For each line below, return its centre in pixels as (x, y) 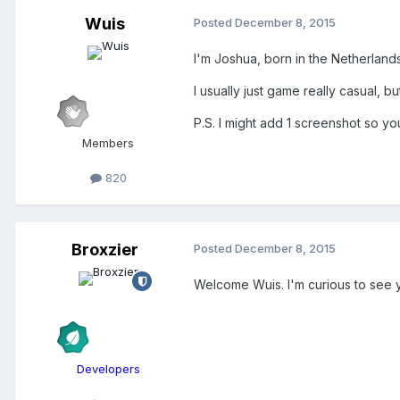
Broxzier (104, 250)
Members (108, 143)
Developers (108, 369)
